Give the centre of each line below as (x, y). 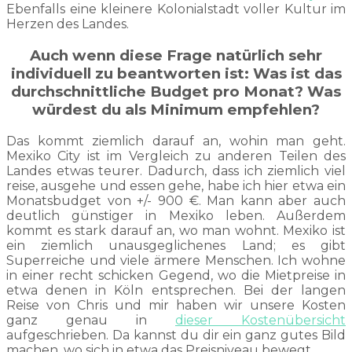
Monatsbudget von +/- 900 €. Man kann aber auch (176, 200)
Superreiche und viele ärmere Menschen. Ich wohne (176, 260)
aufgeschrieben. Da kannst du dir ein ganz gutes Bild (176, 335)
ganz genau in (91, 320)
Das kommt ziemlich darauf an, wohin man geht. (176, 141)
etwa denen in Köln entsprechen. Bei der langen (176, 290)
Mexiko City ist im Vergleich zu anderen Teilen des (176, 156)
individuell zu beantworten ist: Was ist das (176, 74)
